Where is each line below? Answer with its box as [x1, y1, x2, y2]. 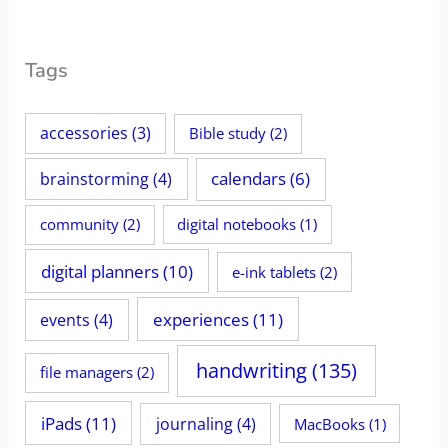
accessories [39, 122, 128, 145]
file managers [39, 361, 133, 384]
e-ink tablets [232, 260, 317, 283]
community [39, 213, 119, 236]
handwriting [195, 357, 307, 385]
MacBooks [293, 413, 365, 434]
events [40, 308, 91, 331]
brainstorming [40, 168, 150, 191]
